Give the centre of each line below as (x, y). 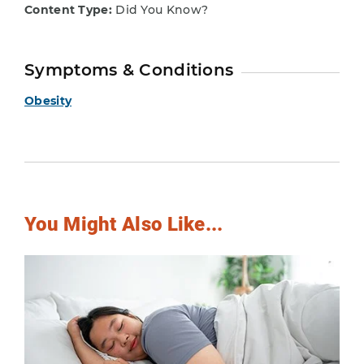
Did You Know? (160, 9)
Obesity (48, 100)
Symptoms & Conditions (129, 69)
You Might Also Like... (124, 223)
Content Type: (68, 9)
